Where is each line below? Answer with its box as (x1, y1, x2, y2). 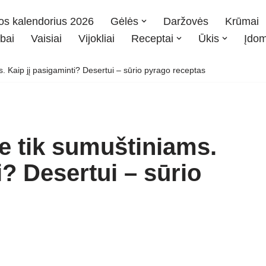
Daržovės (163, 15, 208, 27)
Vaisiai (31, 32, 62, 45)
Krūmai (225, 15, 259, 27)
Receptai (131, 32, 173, 45)
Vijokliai (78, 32, 115, 45)
